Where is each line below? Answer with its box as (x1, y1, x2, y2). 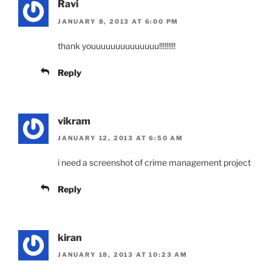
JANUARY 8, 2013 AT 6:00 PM (58, 17, 179, 25)
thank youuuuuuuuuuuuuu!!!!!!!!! (58, 40, 175, 51)
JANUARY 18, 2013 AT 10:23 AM (58, 251, 188, 259)
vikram (58, 115, 90, 127)
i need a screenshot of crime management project (58, 157, 251, 168)
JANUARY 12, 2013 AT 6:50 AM (58, 134, 184, 141)
